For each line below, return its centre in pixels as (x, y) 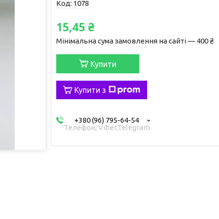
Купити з (90, 90)
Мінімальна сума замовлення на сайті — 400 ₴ (135, 41)
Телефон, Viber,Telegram (107, 127)
